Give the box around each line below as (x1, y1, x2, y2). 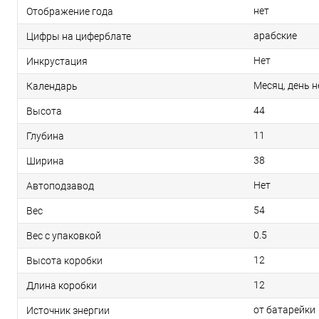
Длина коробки (26, 280, 97, 292)
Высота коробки (26, 255, 103, 267)
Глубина (26, 130, 64, 142)
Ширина (26, 155, 64, 167)
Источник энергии (26, 305, 110, 317)
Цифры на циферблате (26, 31, 131, 43)
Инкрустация (26, 56, 88, 68)
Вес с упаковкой (26, 230, 101, 242)
